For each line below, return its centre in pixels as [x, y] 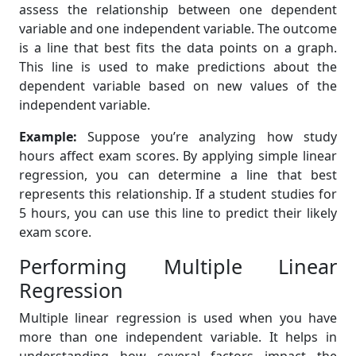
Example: [48, 137]
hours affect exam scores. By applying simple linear [178, 156]
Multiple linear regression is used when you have [178, 318]
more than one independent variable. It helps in [178, 337]
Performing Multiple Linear [178, 266]
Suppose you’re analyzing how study [207, 137]
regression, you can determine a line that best [178, 175]
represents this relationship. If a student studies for [178, 194]
